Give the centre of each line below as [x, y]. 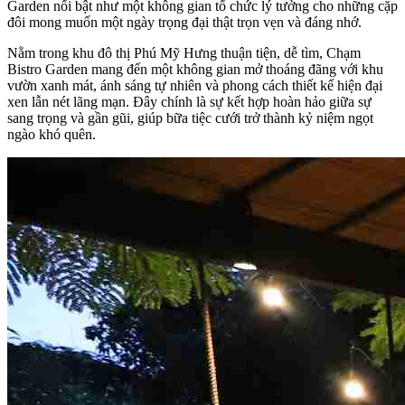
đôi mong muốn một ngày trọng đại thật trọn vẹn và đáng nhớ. [184, 22]
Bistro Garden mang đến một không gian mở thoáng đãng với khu [195, 69]
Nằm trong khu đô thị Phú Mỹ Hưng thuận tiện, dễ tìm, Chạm [184, 52]
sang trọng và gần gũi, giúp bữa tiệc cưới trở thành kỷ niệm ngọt [190, 118]
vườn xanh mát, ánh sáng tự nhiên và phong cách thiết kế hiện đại [195, 85]
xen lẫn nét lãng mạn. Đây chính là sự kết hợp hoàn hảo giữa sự [189, 101]
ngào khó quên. [52, 134]
